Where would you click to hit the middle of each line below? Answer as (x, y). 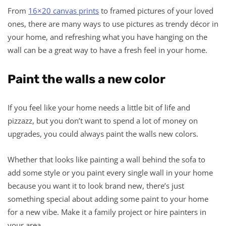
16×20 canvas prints (64, 10)
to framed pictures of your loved (156, 10)
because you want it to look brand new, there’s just (96, 185)
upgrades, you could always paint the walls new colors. (103, 133)
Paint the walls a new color (87, 79)
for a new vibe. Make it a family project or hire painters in (107, 212)
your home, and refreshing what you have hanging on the (107, 37)
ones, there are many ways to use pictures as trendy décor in (113, 23)
